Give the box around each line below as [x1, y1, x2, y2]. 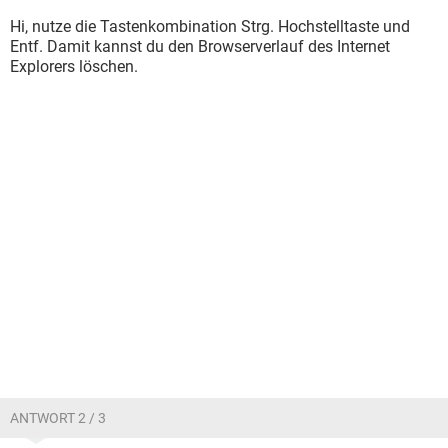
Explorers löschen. [10, 57, 138, 76]
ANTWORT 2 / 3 [10, 410, 106, 426]
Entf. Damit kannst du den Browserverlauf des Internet [10, 37, 390, 56]
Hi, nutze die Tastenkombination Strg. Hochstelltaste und [10, 17, 410, 36]
